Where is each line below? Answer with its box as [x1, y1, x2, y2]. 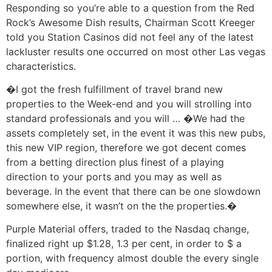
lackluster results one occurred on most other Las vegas [6, 45, 265, 58]
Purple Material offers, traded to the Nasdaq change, [6, 223, 249, 236]
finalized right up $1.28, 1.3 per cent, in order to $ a [6, 237, 242, 250]
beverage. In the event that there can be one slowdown [6, 185, 260, 198]
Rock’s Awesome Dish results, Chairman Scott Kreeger [6, 16, 255, 29]
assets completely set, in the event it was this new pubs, [6, 127, 265, 140]
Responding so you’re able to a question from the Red [6, 1, 254, 14]
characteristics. [6, 59, 76, 72]
